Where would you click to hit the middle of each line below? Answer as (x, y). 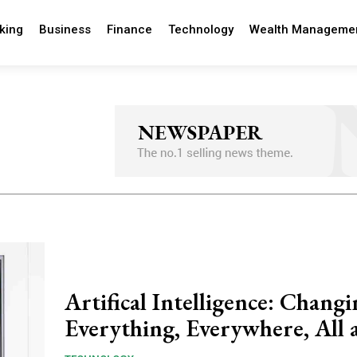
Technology (200, 29)
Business (65, 29)
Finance (129, 29)
